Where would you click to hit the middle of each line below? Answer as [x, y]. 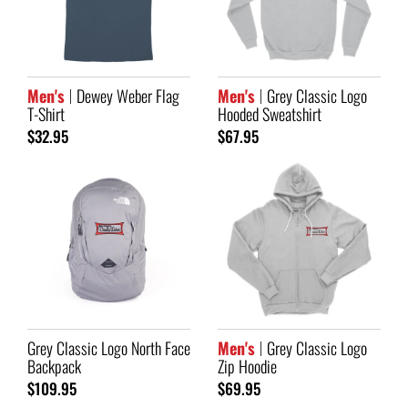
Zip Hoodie [247, 366]
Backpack [54, 366]
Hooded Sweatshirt [270, 113]
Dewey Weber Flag [126, 95]
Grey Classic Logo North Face [109, 347]
